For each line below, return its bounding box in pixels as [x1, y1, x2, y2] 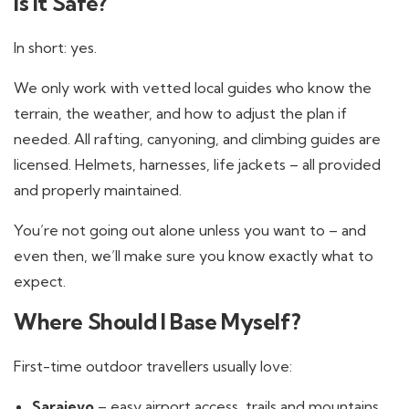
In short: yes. [14, 38, 97, 57]
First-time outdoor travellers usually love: [14, 357, 292, 375]
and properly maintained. [14, 181, 182, 199]
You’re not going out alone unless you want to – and [14, 221, 366, 239]
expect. [14, 272, 66, 290]
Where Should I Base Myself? [14, 308, 301, 335]
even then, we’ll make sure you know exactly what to [14, 246, 373, 265]
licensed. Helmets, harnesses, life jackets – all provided [14, 155, 381, 173]
